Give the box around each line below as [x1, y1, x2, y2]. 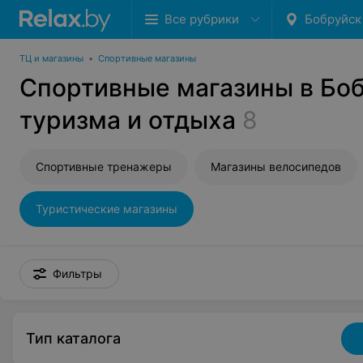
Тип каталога [26, 330, 121, 347]
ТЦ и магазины [19, 53, 83, 64]
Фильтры [53, 267, 102, 280]
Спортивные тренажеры [36, 160, 172, 173]
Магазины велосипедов [211, 160, 341, 173]
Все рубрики [164, 11, 239, 27]
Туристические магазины [36, 202, 177, 216]
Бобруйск [305, 11, 361, 27]
